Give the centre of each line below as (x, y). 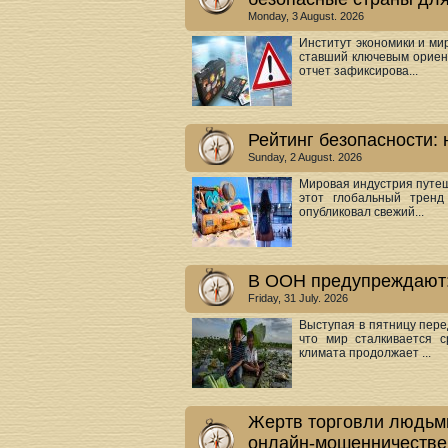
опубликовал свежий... (361, 212)
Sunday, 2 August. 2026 (305, 157)
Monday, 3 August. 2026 (306, 16)
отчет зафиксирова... (358, 71)
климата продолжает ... (365, 353)
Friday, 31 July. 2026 (298, 298)
